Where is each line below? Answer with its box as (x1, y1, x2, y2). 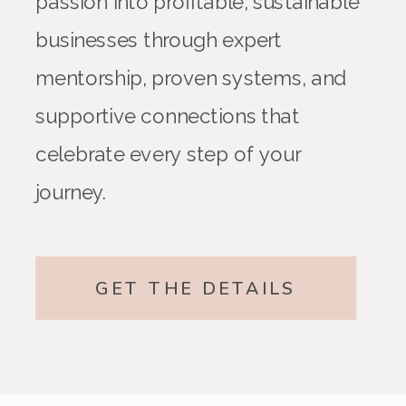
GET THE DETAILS (95, 276, 297, 301)
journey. (35, 179, 107, 205)
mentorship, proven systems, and (35, 65, 347, 91)
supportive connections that (35, 103, 300, 129)
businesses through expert (35, 27, 282, 53)
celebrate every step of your (35, 141, 301, 167)
